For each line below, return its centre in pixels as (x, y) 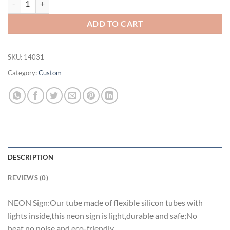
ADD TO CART (115, 23)
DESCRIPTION (31, 157)
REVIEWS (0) (28, 177)
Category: (23, 73)
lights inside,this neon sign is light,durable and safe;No (102, 215)
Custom (50, 73)
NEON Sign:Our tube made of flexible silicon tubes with (105, 202)
